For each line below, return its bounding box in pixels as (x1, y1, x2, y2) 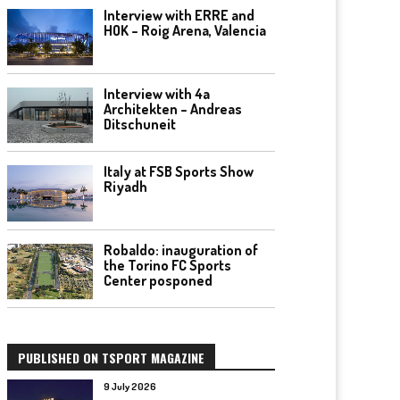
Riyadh (104, 178, 147, 196)
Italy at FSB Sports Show (104, 162, 254, 180)
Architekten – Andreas (104, 99, 242, 118)
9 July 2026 (104, 380, 156, 393)
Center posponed (104, 271, 212, 289)
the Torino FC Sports (104, 255, 231, 274)
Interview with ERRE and (104, 6, 254, 24)
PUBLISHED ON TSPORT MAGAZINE (18, 348, 204, 367)
